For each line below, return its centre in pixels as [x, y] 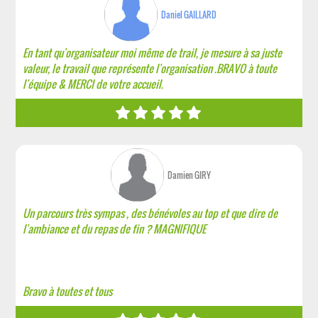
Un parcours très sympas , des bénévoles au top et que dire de [150, 213]
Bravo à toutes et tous [68, 291]
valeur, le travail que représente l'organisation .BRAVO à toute [150, 68]
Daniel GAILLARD [189, 15]
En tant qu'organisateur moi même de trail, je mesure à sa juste [153, 53]
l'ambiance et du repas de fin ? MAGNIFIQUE [115, 229]
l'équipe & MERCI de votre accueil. [93, 84]
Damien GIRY [189, 175]
